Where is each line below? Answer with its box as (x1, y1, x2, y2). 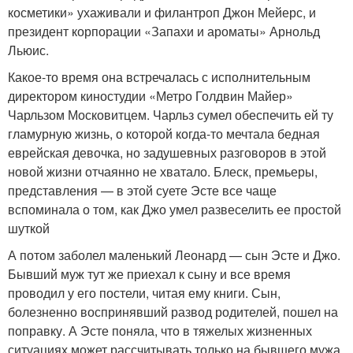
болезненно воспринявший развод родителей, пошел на (8, 303, 338, 321)
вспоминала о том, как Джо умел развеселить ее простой (8, 200, 341, 219)
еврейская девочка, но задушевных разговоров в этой (8, 143, 326, 162)
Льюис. (8, 41, 49, 60)
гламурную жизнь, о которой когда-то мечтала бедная (8, 124, 320, 143)
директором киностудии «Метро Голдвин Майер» (8, 87, 293, 106)
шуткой (8, 219, 50, 238)
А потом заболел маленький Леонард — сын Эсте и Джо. (8, 246, 340, 265)
